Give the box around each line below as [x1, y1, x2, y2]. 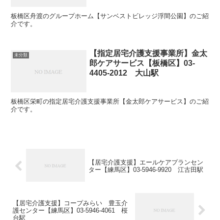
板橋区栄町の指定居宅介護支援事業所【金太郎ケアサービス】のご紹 [11, 98, 209, 106]
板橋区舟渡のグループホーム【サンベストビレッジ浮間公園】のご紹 [11, 12, 209, 20]
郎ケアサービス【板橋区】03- [89, 59, 195, 68]
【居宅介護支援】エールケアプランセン [88, 159, 203, 166]
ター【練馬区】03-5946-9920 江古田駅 [88, 166, 203, 174]
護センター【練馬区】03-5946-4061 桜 [13, 207, 128, 215]
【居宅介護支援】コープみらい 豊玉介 [13, 199, 128, 207]
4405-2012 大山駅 [89, 69, 159, 78]
